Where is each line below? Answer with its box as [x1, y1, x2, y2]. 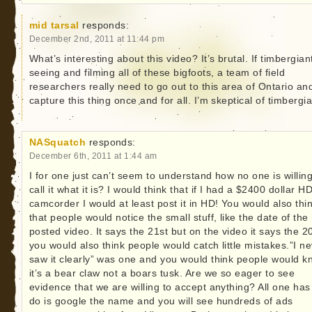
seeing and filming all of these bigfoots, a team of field [29, 67, 286, 78]
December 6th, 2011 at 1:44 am [29, 150, 157, 160]
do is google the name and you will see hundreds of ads [29, 295, 293, 306]
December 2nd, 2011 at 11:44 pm [29, 33, 165, 43]
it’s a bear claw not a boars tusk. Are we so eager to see [29, 267, 295, 279]
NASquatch [29, 136, 86, 148]
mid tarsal [29, 19, 79, 31]
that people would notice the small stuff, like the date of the [29, 212, 309, 223]
